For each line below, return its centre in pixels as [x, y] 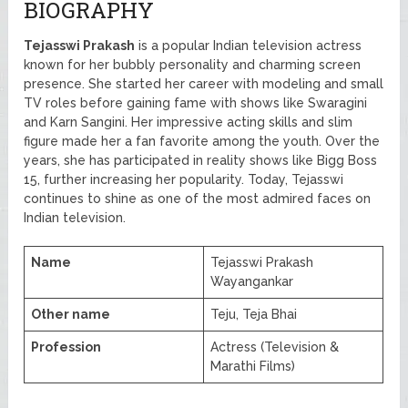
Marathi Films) [253, 366]
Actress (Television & [275, 347]
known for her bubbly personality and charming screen [193, 64]
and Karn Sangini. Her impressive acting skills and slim [189, 122]
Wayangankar [252, 281]
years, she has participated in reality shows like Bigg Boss [201, 160]
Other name [71, 314]
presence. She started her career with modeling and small [204, 83]
